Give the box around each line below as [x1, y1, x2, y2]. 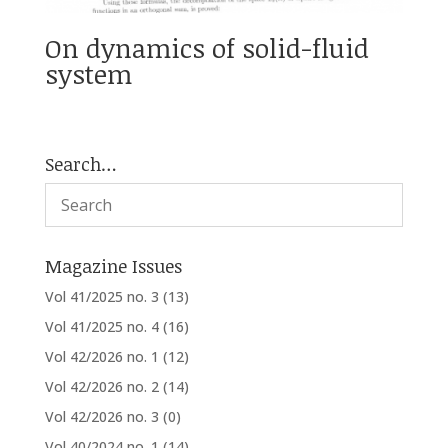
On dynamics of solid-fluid [44, 29, 369, 66]
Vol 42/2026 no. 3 [44, 407, 159, 427]
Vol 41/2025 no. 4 [44, 317, 159, 337]
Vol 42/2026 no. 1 [44, 347, 159, 367]
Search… [44, 152, 117, 177]
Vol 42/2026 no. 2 [44, 377, 159, 397]
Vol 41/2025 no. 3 [44, 287, 159, 307]
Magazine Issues [44, 254, 182, 279]
